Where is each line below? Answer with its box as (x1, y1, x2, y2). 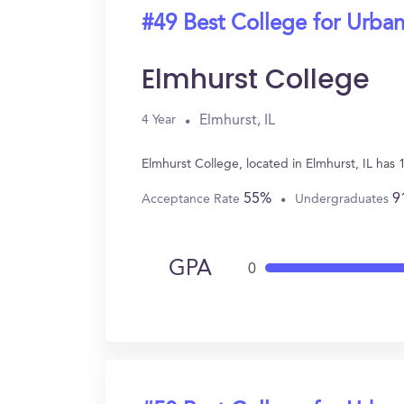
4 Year (142, 114, 176, 126)
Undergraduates (295, 192, 392, 206)
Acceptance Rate (142, 192, 243, 206)
